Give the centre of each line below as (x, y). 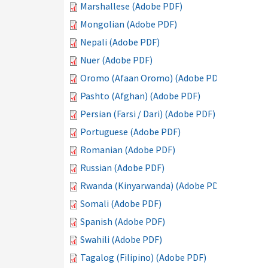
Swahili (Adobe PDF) (121, 239)
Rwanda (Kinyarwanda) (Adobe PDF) (153, 185)
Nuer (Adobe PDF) (116, 60)
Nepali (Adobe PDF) (120, 42)
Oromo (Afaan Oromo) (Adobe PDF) (153, 78)
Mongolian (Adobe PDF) (129, 24)
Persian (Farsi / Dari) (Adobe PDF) (148, 114)
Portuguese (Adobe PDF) (130, 132)
